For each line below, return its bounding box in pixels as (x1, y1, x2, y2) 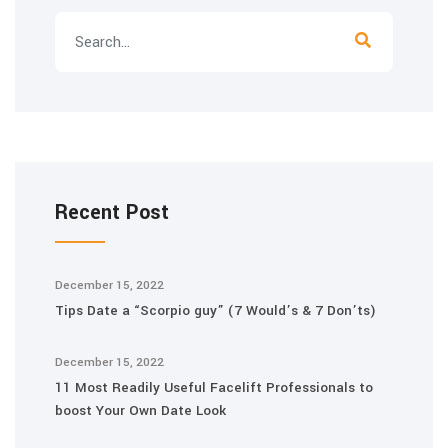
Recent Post (55, 198, 169, 227)
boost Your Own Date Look (55, 401, 226, 420)
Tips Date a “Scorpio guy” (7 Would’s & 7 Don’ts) (55, 301, 376, 320)
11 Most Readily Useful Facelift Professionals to (55, 378, 373, 397)
